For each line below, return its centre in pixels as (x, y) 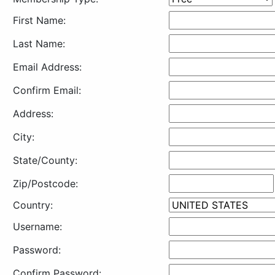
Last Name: (39, 44)
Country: (33, 205)
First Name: (39, 20)
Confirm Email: (47, 90)
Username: (37, 227)
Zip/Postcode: (45, 184)
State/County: (45, 160)
